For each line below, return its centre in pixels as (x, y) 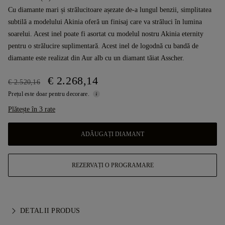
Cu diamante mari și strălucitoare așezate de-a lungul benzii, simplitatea (110, 10)
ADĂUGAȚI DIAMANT (113, 134)
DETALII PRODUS (50, 211)
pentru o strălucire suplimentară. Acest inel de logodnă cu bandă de (103, 46)
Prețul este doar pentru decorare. (50, 94)
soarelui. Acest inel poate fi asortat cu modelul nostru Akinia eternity (106, 34)
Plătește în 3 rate (32, 109)
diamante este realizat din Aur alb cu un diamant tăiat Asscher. (96, 58)
